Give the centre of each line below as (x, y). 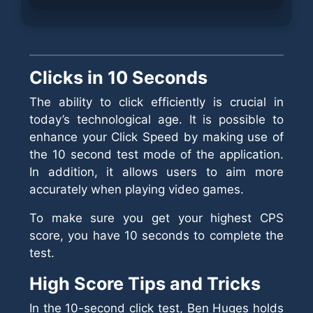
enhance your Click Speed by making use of (156, 137)
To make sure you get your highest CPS (156, 218)
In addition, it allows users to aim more (156, 172)
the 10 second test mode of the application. (156, 154)
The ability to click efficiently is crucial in (156, 102)
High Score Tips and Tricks (145, 284)
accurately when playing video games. (137, 189)
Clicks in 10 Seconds (118, 78)
